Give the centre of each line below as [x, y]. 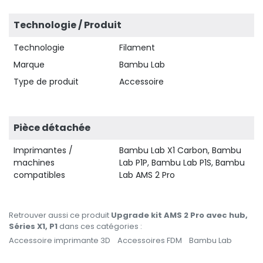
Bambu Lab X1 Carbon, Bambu [180, 150]
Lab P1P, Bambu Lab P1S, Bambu [182, 162]
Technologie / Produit [68, 25]
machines [34, 162]
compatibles [39, 175]
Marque [29, 64]
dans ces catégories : [100, 226]
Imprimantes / [43, 150]
